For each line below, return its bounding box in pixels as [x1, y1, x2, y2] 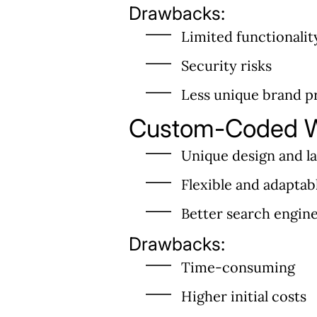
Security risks [181, 56, 272, 74]
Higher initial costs [181, 287, 306, 305]
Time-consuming [181, 258, 295, 276]
